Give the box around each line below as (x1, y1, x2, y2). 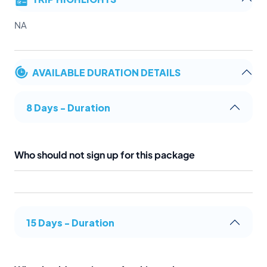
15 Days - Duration (26, 214, 114, 230)
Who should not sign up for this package (14, 148, 195, 161)
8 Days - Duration (26, 99, 110, 115)
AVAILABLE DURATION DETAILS (32, 64, 181, 80)
